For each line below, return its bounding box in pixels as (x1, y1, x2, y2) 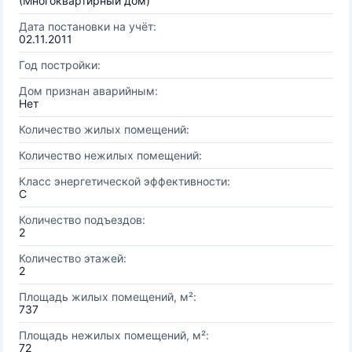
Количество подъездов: (19, 213, 145, 226)
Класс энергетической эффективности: (19, 174, 230, 188)
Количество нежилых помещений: (19, 148, 202, 162)
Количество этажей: (19, 251, 126, 265)
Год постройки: (19, 58, 101, 71)
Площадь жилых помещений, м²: (19, 290, 196, 303)
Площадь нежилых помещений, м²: (19, 328, 209, 342)
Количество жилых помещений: (19, 123, 189, 136)
